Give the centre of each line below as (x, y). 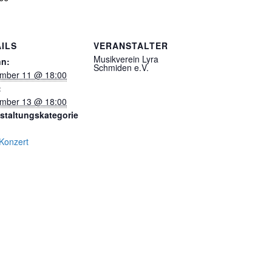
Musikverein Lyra (126, 59)
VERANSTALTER (131, 45)
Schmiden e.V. (121, 67)
